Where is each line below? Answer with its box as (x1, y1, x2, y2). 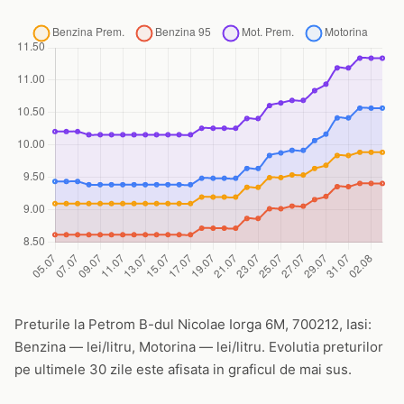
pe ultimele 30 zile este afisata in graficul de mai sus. (14, 361, 352, 378)
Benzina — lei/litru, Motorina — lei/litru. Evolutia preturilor (14, 338, 383, 355)
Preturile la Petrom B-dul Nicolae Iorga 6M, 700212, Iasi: (14, 316, 372, 333)
